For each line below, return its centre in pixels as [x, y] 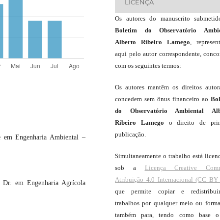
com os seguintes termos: [148, 65]
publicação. [130, 134]
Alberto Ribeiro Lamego [152, 42]
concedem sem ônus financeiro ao [163, 99]
